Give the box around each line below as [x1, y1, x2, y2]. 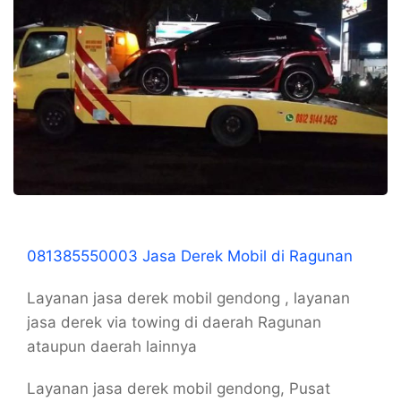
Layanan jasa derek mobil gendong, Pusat [27, 380, 330, 398]
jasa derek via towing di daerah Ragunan [27, 313, 321, 332]
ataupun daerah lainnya [27, 337, 197, 356]
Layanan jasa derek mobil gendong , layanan [27, 289, 350, 308]
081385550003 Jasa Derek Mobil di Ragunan [27, 247, 353, 266]
